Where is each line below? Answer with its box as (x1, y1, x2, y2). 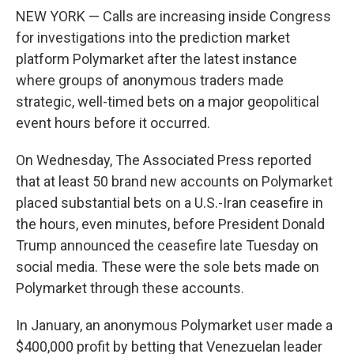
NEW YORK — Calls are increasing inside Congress (16, 8, 331, 24)
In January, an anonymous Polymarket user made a (16, 317, 333, 333)
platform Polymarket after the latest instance (16, 51, 297, 67)
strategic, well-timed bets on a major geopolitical (16, 93, 319, 110)
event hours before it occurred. (16, 115, 210, 131)
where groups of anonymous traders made (16, 72, 284, 88)
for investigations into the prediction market (16, 29, 290, 46)
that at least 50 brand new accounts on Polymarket (16, 173, 333, 190)
